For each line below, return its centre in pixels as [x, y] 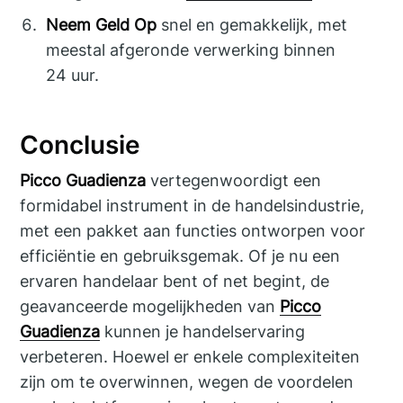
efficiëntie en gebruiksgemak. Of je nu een [180, 256]
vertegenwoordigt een [234, 181]
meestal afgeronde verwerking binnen [191, 49]
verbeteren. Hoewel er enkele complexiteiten [190, 357]
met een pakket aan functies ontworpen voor [193, 231]
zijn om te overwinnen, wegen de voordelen [187, 382]
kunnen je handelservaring [203, 332]
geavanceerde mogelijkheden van [150, 307]
